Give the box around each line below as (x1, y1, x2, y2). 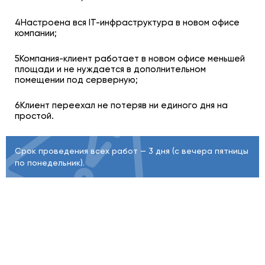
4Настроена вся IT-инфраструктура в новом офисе (15, 17, 240, 28)
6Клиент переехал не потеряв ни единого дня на (15, 99, 228, 111)
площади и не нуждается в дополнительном (15, 63, 206, 75)
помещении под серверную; (15, 74, 138, 85)
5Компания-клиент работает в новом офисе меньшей (15, 53, 245, 64)
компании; (15, 27, 57, 38)
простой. (15, 110, 54, 121)
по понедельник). (15, 157, 85, 167)
